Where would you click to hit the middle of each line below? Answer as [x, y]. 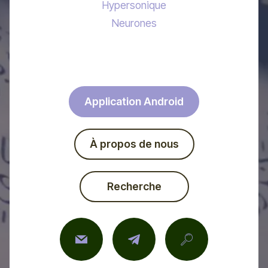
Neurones [134, 23]
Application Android [134, 101]
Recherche [134, 187]
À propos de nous [134, 144]
